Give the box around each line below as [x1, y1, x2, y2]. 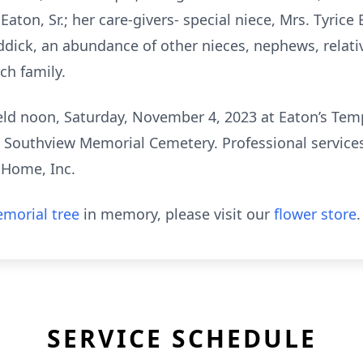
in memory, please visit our [79, 204, 274, 224]
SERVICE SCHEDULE [46, 322, 317, 355]
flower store [274, 204, 357, 224]
